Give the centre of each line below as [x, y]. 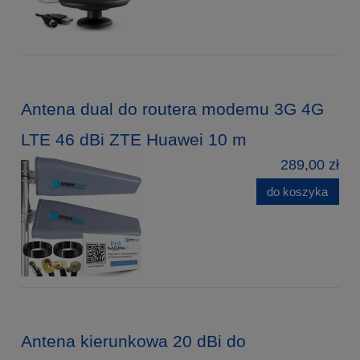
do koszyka [298, 191]
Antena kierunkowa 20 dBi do [133, 341]
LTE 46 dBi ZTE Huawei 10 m [134, 139]
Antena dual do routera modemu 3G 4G [172, 108]
